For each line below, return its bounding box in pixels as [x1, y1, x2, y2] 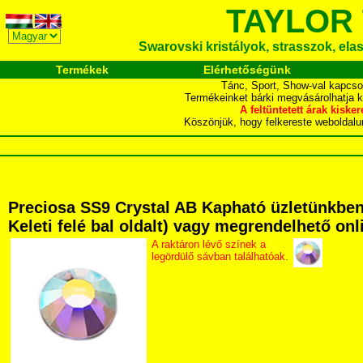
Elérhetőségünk [203, 63, 291, 76]
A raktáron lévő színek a [152, 238, 266, 250]
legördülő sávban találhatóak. [152, 250, 288, 263]
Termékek [56, 63, 109, 76]
